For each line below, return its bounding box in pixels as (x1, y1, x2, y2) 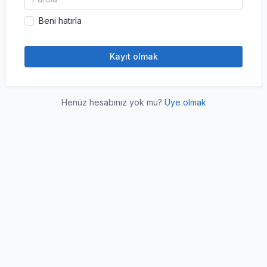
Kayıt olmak (109, 51, 158, 61)
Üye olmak (164, 97, 206, 107)
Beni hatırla (39, 15, 82, 26)
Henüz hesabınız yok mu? (61, 97, 164, 107)
